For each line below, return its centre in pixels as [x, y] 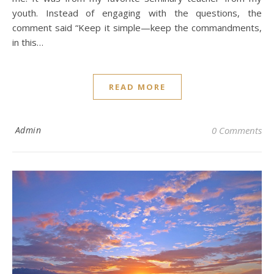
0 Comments [237, 130]
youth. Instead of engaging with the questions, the [137, 13]
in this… [28, 42]
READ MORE [137, 87]
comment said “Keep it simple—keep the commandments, [137, 27]
